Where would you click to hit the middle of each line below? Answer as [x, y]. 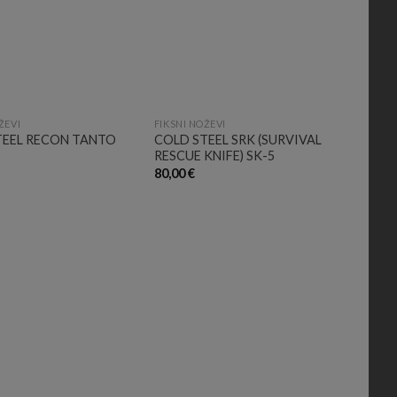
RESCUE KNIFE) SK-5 [214, 156]
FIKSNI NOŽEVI [190, 124]
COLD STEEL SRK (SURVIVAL [237, 140]
